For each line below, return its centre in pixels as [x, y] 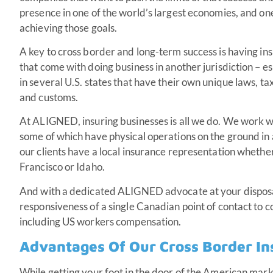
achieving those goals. [69, 27]
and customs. [49, 97]
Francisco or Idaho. [63, 167]
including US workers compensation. [101, 221]
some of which [51, 136]
